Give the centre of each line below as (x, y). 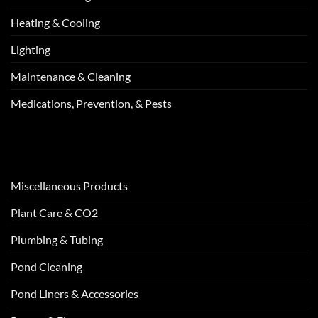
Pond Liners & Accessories (75, 293)
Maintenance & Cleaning (71, 77)
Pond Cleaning (46, 266)
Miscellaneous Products (69, 185)
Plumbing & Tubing (57, 239)
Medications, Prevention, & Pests (91, 104)
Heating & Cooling (55, 23)
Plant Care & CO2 (54, 212)
